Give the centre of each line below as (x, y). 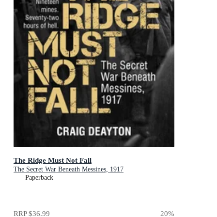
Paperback (39, 177)
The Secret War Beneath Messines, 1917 (69, 169)
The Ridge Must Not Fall (53, 160)
